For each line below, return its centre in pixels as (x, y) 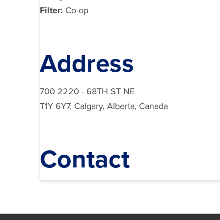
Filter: (52, 10)
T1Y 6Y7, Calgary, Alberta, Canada (104, 106)
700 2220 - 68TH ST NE (87, 92)
